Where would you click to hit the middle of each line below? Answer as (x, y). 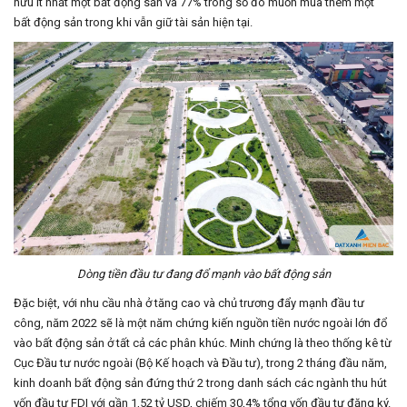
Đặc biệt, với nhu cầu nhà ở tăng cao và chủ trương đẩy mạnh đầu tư (189, 303)
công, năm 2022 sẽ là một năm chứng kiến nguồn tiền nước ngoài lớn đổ (200, 323)
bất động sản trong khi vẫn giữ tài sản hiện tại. (133, 22)
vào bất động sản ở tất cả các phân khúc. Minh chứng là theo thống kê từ (203, 343)
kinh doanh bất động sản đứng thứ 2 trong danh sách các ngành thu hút (200, 383)
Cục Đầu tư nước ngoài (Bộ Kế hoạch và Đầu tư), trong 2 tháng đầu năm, (200, 363)
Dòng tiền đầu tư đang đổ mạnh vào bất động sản (203, 274)
